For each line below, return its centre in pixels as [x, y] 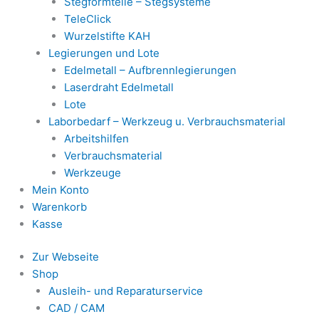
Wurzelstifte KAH [107, 36]
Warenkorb [59, 206]
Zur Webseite [66, 257]
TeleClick [88, 19]
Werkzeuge [93, 172]
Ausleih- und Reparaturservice [125, 291]
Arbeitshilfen [96, 138]
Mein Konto [61, 189]
